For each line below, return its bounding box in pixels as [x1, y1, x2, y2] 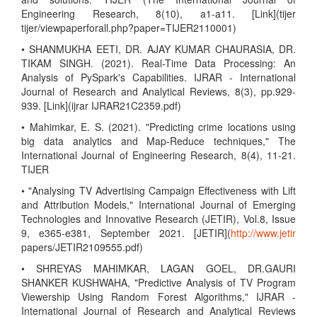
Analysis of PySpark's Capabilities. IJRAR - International [21, 70, 296, 84]
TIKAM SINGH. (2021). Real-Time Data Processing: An [21, 56, 296, 70]
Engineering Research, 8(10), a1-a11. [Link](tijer [21, 6, 296, 21]
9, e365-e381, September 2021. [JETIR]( [21, 226, 231, 240]
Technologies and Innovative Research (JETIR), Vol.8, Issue [21, 212, 296, 226]
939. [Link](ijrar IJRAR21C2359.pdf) [21, 98, 181, 113]
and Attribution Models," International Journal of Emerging [21, 197, 296, 212]
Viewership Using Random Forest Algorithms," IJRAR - [21, 289, 296, 304]
